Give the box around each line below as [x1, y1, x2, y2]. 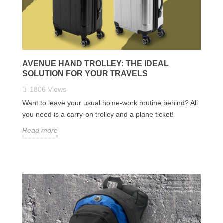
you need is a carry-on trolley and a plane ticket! [22, 110, 174, 118]
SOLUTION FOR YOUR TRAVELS [22, 69, 148, 78]
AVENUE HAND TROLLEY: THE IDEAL [22, 59, 169, 68]
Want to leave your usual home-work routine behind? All [22, 98, 198, 107]
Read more [22, 126, 58, 134]
